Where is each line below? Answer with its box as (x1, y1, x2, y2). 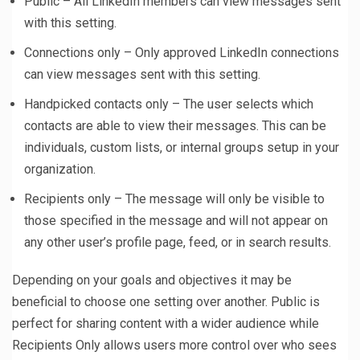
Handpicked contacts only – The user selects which (24, 96, 313, 112)
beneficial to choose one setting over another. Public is (12, 294, 320, 310)
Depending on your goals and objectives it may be (12, 272, 292, 288)
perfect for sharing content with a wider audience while (12, 316, 319, 332)
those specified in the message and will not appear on (24, 213, 328, 229)
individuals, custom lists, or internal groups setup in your (24, 140, 339, 156)
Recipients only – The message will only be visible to (24, 191, 325, 207)
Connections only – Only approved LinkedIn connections (24, 45, 339, 61)
